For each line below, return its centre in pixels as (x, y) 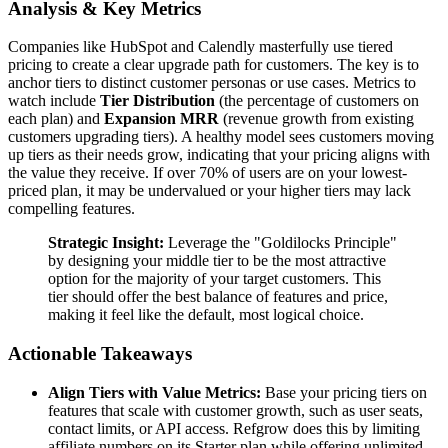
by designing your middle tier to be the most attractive (217, 261)
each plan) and (56, 119)
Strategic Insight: (106, 243)
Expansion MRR (161, 119)
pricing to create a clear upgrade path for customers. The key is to (213, 65)
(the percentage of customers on (317, 101)
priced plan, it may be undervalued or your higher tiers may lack (209, 191)
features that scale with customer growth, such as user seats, (235, 410)
